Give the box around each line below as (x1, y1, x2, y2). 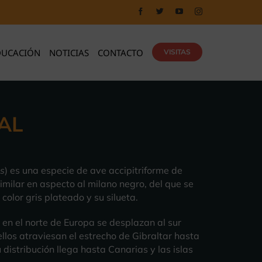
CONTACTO (98, 46, 143, 58)
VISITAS (164, 47, 191, 57)
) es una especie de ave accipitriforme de (4, 164, 182, 177)
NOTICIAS (49, 46, 89, 58)
